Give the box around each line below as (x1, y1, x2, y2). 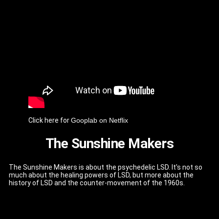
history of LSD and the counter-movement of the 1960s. (9, 178, 185, 187)
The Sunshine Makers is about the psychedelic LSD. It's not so (9, 163, 202, 171)
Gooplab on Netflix (71, 116, 128, 125)
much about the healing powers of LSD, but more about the (9, 171, 194, 179)
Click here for (28, 116, 71, 125)
